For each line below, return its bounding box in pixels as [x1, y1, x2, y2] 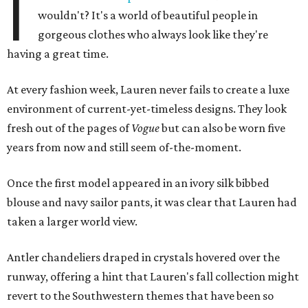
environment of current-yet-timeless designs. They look [7, 102, 287, 116]
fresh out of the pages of [7, 121, 131, 135]
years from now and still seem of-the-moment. [7, 140, 241, 155]
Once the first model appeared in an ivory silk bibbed [7, 176, 269, 190]
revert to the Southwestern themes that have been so [7, 289, 274, 303]
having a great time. [7, 47, 109, 61]
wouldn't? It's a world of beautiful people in [38, 8, 258, 23]
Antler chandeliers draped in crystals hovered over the [7, 250, 280, 265]
